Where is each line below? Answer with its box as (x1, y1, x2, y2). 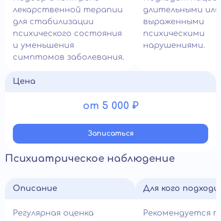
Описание (13, 184, 57, 193)
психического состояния (13, 29, 122, 38)
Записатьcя (87, 130, 134, 137)
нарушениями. (143, 41, 205, 50)
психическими (143, 29, 205, 38)
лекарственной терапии (13, 5, 123, 14)
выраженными (143, 17, 204, 26)
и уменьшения (13, 41, 74, 50)
